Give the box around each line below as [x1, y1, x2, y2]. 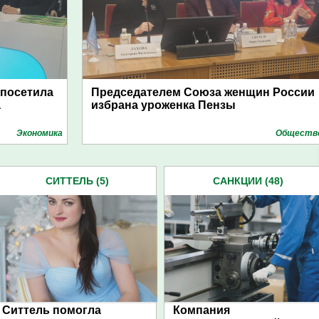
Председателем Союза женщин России [91, 86, 315, 98]
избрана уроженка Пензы [91, 99, 236, 111]
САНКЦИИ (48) [212, 175, 283, 187]
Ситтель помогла [2, 304, 101, 316]
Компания [173, 304, 230, 316]
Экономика [16, 128, 63, 138]
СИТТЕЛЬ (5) [45, 175, 109, 187]
